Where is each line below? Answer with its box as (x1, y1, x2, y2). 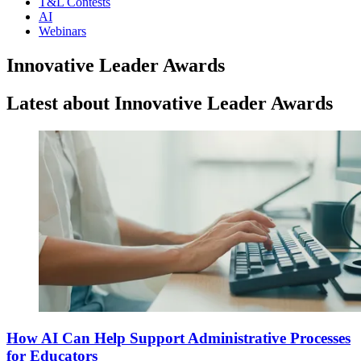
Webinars (39, 24, 86, 38)
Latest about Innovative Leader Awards (6, 92, 333, 114)
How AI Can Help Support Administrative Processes (6, 330, 351, 347)
